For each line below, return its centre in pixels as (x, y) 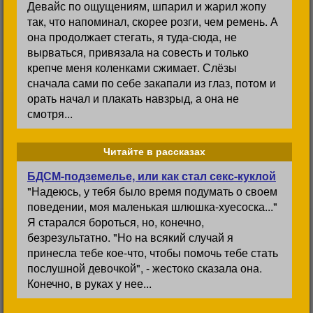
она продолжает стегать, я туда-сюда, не (132, 37)
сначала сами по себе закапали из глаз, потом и (152, 83)
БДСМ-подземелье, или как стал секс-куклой (152, 176)
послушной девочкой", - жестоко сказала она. (145, 268)
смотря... (50, 114)
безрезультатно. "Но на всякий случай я (130, 237)
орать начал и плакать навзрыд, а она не (133, 98)
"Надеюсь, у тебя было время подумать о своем (152, 191)
